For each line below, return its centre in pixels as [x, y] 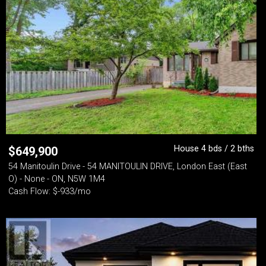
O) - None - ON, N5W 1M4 [57, 179]
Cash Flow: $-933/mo [50, 191]
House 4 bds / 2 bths [214, 149]
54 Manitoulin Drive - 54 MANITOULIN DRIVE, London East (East [128, 167]
